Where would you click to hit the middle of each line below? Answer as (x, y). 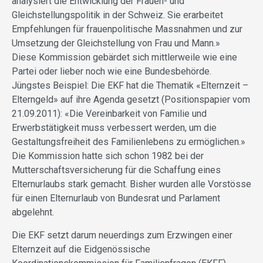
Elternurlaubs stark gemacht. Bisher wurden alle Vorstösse (131, 184)
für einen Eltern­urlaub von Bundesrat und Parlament (116, 198)
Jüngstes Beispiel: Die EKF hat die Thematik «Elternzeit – (130, 85)
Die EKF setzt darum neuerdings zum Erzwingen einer (122, 235)
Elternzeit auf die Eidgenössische (81, 249)
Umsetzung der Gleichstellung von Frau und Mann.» (116, 43)
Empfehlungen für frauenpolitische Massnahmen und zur (127, 29)
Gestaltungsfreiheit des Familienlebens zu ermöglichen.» (129, 141)
